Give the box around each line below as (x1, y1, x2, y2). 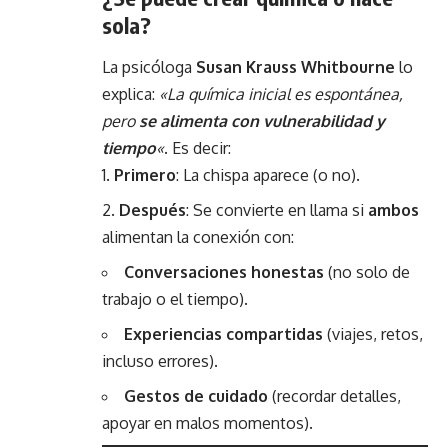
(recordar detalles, (268, 385, 401, 406)
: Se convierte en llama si (186, 199, 368, 220)
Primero (114, 164, 176, 185)
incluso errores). (102, 350, 218, 371)
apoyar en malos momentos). (102, 412, 313, 433)
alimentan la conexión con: (102, 226, 294, 247)
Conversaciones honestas (124, 261, 324, 282)
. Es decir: (164, 137, 231, 158)
